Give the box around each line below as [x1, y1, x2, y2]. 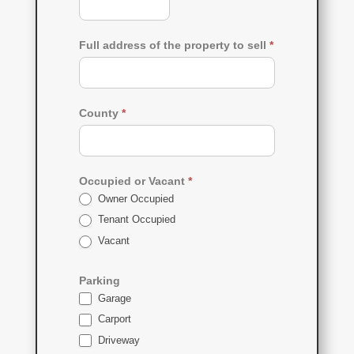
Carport [94, 313, 131, 326]
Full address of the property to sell [78, 38, 269, 51]
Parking [78, 273, 120, 287]
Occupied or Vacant [78, 174, 188, 187]
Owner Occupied [94, 192, 174, 205]
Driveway [94, 333, 140, 346]
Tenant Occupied [94, 213, 175, 226]
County [78, 106, 122, 119]
